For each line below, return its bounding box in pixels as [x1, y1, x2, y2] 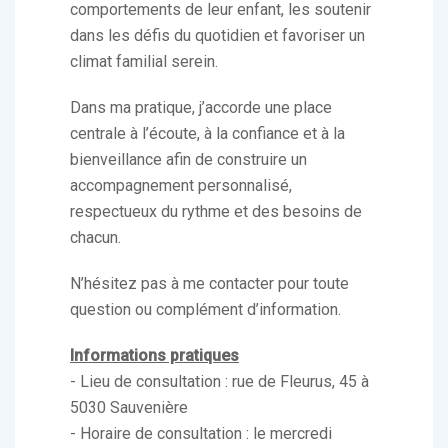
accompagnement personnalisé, [70, 176, 292, 195]
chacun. [70, 228, 121, 247]
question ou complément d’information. [70, 300, 341, 319]
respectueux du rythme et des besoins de [70, 202, 362, 221]
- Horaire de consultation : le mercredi [70, 424, 332, 443]
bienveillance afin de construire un [70, 150, 307, 169]
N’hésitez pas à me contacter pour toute [70, 274, 349, 293]
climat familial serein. [70, 52, 218, 71]
